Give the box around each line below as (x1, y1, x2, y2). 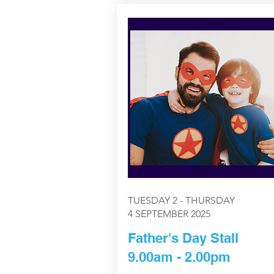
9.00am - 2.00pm (127, 249, 231, 265)
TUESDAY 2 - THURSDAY (127, 194, 235, 207)
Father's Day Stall (127, 230, 239, 246)
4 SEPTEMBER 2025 (127, 208, 210, 220)
